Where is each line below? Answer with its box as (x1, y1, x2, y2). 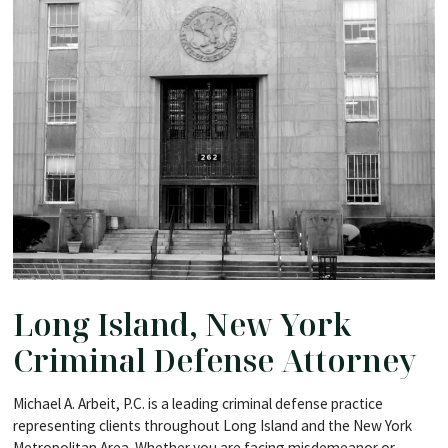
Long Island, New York (12, 302, 351, 345)
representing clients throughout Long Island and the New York (12, 415, 412, 435)
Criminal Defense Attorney (12, 338, 416, 381)
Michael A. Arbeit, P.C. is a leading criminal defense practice (12, 393, 383, 413)
